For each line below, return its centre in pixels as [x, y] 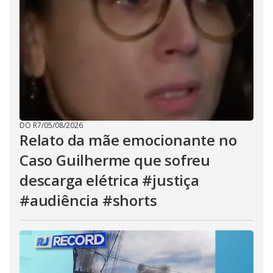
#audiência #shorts [88, 200]
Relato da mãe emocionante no [128, 140]
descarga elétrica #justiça [109, 180]
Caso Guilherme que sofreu [115, 160]
